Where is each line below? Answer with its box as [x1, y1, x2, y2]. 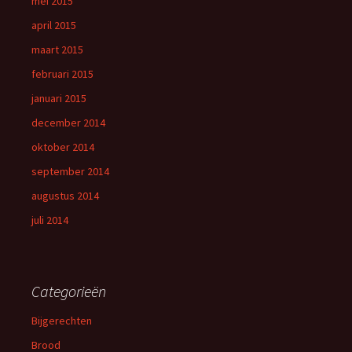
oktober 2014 [31, 140, 94, 154]
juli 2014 [31, 213, 68, 227]
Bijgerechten [31, 313, 92, 328]
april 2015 [31, 18, 76, 32]
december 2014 [31, 115, 105, 130]
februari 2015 [31, 67, 93, 81]
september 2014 [31, 164, 109, 178]
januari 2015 [31, 91, 86, 105]
